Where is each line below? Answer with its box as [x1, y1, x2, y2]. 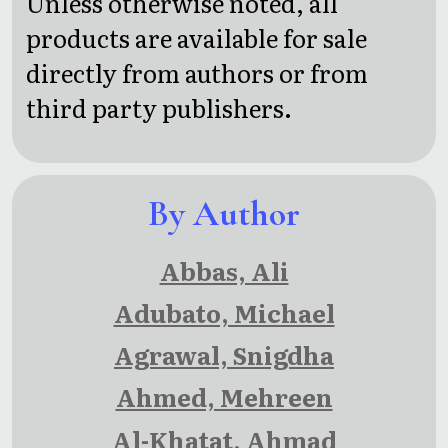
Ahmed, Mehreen [115, 379, 333, 415]
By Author [148, 192, 300, 236]
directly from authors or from [26, 55, 369, 90]
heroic [183, 10, 265, 50]
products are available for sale [26, 20, 368, 55]
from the [169, 88, 279, 128]
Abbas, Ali [159, 253, 289, 289]
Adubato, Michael [113, 295, 335, 331]
